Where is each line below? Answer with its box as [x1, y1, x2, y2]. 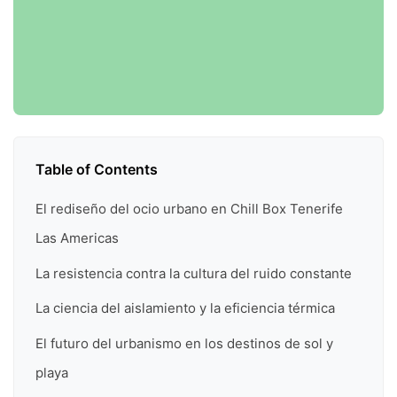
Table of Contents [35, 160, 158, 179]
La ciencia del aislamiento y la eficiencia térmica [35, 300, 335, 317]
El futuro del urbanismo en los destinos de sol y [35, 334, 333, 352]
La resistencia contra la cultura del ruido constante [35, 264, 352, 282]
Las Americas [35, 230, 119, 247]
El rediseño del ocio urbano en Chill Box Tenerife [35, 200, 343, 218]
